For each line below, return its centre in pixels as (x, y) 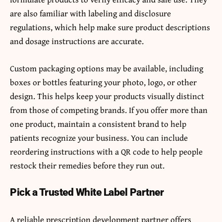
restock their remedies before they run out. (87, 165)
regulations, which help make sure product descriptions (110, 27)
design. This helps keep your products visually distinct (107, 96)
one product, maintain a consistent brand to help (98, 123)
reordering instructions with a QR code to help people (106, 151)
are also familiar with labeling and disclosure (90, 13)
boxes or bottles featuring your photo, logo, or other (103, 82)
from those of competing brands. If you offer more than (109, 110)
